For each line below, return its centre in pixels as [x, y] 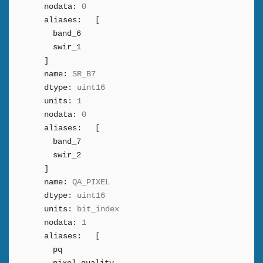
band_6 [67, 33]
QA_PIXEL [91, 182]
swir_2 [67, 155]
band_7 [67, 141]
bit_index [98, 209]
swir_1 [67, 47]
